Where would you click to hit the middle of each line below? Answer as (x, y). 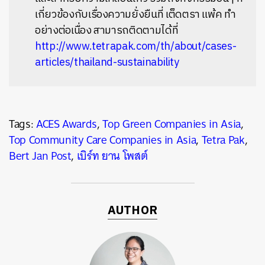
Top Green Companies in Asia (172, 124)
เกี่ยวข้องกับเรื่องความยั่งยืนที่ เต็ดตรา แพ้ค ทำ (135, 14)
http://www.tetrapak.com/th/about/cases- (136, 46)
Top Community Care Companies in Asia (103, 140)
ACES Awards (67, 124)
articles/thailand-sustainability (107, 62)
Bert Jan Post (40, 156)
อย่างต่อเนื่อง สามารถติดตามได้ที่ (107, 30)
